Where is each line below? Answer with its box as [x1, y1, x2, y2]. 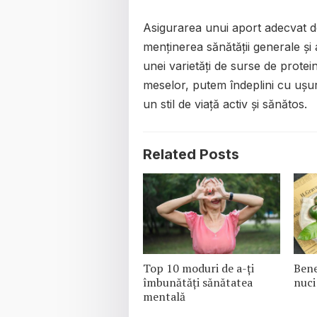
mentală [143, 288, 185, 304]
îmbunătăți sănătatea [143, 274, 253, 290]
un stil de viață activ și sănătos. [143, 96, 307, 111]
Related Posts [143, 145, 239, 163]
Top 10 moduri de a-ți [143, 260, 254, 276]
